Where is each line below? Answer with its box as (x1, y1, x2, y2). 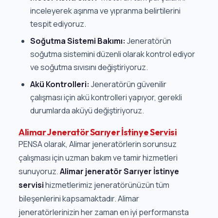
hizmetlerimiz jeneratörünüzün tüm (43, 180, 169, 191)
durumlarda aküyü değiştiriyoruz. (30, 105, 144, 116)
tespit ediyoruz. (30, 18, 86, 30)
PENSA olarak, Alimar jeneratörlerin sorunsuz (18, 139, 177, 150)
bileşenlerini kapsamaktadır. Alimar (18, 193, 139, 204)
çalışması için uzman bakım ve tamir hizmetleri (18, 152, 178, 163)
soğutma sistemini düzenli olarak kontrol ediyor (30, 49, 195, 60)
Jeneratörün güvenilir (89, 79, 166, 90)
